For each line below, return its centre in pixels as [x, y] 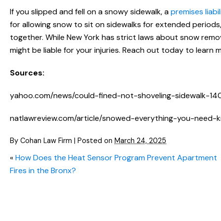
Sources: [27, 73]
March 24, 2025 [140, 141]
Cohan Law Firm [46, 141]
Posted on [96, 141]
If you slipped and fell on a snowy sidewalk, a [90, 12]
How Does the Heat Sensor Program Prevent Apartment [116, 158]
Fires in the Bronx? [43, 171]
